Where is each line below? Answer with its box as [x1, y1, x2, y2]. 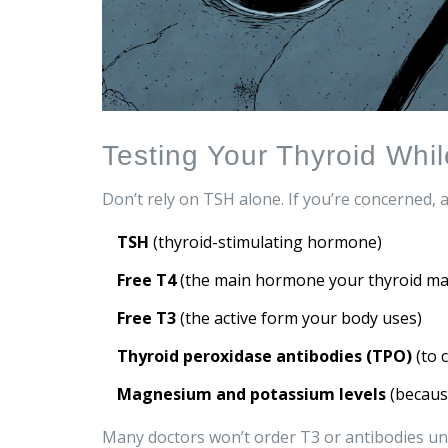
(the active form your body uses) [176, 307, 422, 330]
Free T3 [117, 307, 176, 330]
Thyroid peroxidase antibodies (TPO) [117, 345, 412, 368]
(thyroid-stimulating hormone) [149, 231, 382, 254]
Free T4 [117, 269, 176, 292]
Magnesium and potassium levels [117, 383, 386, 406]
